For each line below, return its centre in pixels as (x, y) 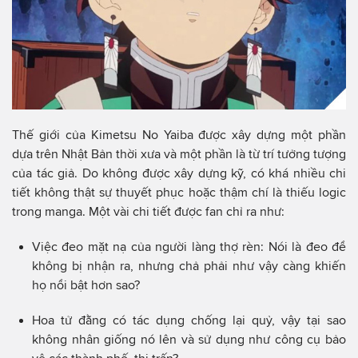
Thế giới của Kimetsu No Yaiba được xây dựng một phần (179, 135)
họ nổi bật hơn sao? (86, 285)
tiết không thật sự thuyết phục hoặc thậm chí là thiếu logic (179, 193)
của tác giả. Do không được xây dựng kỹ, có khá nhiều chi (179, 173)
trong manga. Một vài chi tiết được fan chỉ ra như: (148, 212)
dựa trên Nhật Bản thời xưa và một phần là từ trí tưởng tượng (179, 154)
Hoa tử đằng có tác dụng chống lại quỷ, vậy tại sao (189, 320)
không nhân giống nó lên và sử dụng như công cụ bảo (189, 340)
